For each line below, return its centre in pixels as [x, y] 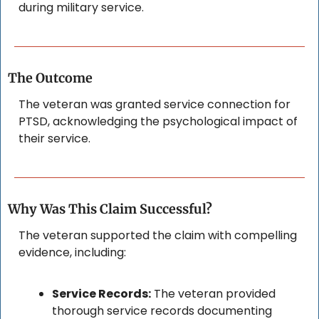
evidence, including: [72, 252]
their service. [54, 138]
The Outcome [50, 78]
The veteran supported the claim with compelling [158, 235]
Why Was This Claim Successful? [110, 209]
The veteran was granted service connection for [155, 104]
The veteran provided [213, 294]
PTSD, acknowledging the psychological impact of [158, 121]
